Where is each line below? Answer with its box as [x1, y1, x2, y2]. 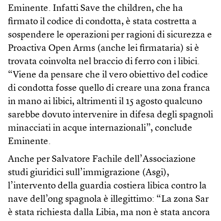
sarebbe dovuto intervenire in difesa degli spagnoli [8, 110, 213, 120]
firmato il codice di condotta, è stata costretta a [8, 17, 197, 27]
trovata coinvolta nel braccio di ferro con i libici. [8, 57, 200, 67]
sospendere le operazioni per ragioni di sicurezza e [8, 31, 212, 40]
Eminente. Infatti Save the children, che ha [8, 4, 183, 14]
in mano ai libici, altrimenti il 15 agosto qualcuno [8, 97, 202, 107]
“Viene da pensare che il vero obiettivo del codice [8, 71, 208, 80]
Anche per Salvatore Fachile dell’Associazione [8, 155, 196, 165]
